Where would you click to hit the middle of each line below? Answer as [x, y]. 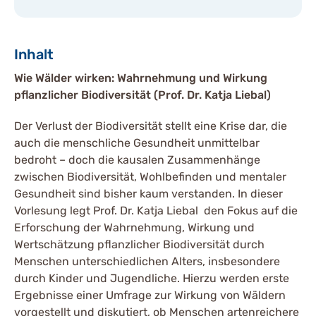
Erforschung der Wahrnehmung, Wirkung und [134, 227]
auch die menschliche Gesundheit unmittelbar [137, 143]
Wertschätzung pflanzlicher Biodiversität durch [139, 244]
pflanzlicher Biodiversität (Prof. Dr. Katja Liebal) [142, 95]
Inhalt [34, 54]
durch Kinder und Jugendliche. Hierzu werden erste [152, 278]
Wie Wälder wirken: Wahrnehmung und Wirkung [141, 78]
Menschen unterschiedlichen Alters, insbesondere [147, 261]
